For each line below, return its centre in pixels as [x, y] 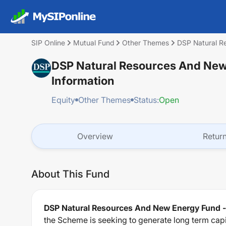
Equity [63, 100]
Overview [95, 136]
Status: [146, 100]
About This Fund [70, 174]
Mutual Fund [94, 43]
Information [83, 81]
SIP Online [48, 43]
